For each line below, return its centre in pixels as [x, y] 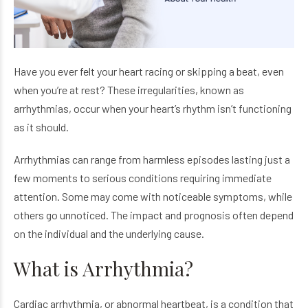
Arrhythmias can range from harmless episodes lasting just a [152, 159]
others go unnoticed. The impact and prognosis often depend [154, 215]
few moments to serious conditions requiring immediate [143, 178]
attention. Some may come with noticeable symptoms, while [153, 196]
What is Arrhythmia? [103, 268]
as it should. [41, 127]
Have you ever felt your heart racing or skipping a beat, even [149, 71]
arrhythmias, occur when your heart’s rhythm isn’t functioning [153, 108]
